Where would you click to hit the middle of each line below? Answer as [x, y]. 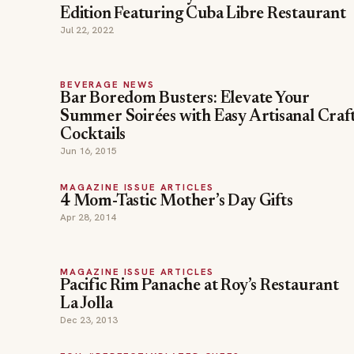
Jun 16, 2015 [88, 151]
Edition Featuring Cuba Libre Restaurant [203, 15]
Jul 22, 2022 [87, 30]
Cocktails [93, 136]
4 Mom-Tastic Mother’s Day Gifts [177, 202]
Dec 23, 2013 [89, 320]
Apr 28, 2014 [88, 217]
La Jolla [87, 305]
